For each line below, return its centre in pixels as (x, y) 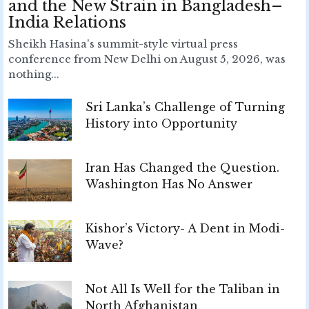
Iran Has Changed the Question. (182, 167)
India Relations (67, 23)
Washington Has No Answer (169, 184)
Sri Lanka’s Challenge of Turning (185, 107)
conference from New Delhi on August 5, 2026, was (147, 59)
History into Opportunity (161, 124)
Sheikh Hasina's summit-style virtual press (123, 44)
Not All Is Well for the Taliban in (183, 289)
